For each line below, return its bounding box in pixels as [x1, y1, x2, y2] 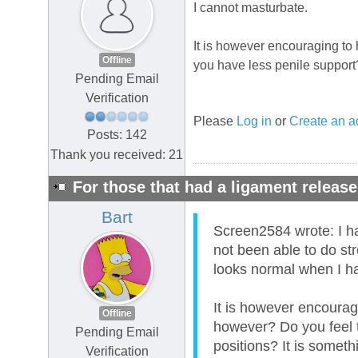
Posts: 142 [86, 127, 147, 141]
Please [193, 114, 237, 129]
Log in [237, 114, 272, 129]
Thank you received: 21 [50, 147, 183, 161]
